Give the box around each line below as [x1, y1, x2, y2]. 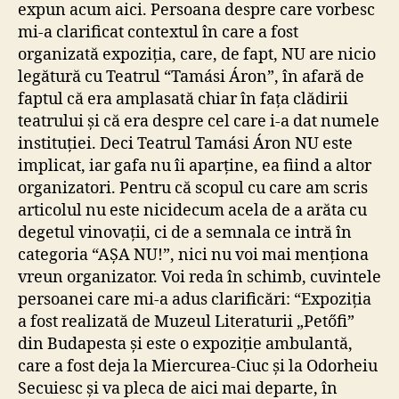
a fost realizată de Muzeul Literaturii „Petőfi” [18, 311, 354, 332]
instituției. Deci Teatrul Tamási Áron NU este [18, 133, 353, 154]
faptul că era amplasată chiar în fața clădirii [18, 88, 348, 110]
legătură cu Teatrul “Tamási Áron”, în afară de [18, 66, 364, 87]
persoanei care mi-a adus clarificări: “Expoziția [18, 289, 371, 310]
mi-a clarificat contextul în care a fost [18, 21, 298, 43]
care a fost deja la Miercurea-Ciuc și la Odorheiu [18, 355, 378, 377]
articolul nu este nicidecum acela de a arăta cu [18, 199, 367, 221]
